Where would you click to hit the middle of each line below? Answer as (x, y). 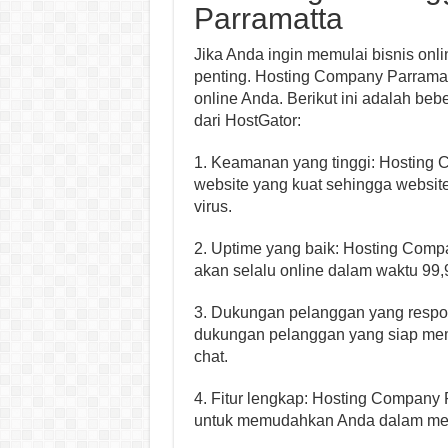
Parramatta (268, 18)
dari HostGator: (247, 120)
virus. (212, 206)
